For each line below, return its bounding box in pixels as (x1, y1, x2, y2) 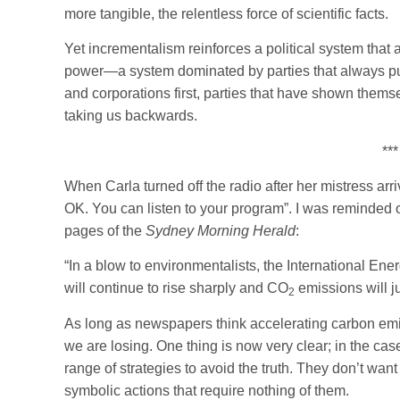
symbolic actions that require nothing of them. (64, 382, 349, 398)
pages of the (64, 222, 146, 238)
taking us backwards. (64, 108, 197, 124)
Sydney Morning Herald (146, 222, 296, 238)
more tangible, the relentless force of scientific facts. (64, 5, 388, 21)
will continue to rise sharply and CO (64, 280, 288, 296)
